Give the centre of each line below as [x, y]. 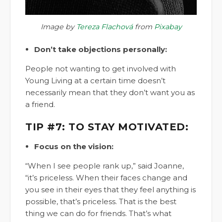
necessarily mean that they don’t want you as [110, 93]
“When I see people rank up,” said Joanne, [105, 166]
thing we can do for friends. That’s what [98, 214]
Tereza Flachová [104, 27]
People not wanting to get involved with [101, 69]
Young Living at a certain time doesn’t [95, 81]
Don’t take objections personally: [101, 50]
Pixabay [168, 27]
